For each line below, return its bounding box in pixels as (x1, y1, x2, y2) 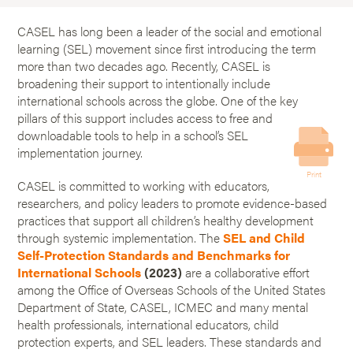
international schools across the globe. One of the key (17, 91, 299, 110)
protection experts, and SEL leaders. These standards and (17, 333, 322, 351)
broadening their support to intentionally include (17, 74, 271, 92)
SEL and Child (223, 229, 306, 247)
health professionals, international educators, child (17, 315, 280, 333)
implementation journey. (17, 143, 143, 162)
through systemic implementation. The (17, 229, 224, 247)
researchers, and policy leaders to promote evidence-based (17, 194, 328, 212)
